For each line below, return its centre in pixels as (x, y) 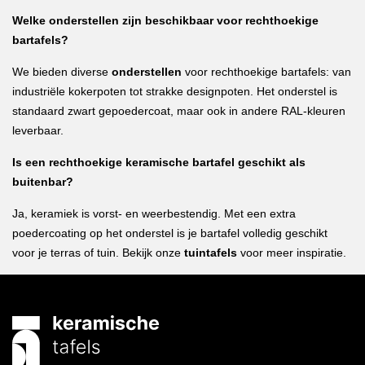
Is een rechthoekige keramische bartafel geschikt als (159, 162)
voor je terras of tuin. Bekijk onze (98, 253)
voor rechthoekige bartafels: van (266, 72)
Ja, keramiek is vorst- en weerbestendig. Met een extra (154, 213)
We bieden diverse (62, 72)
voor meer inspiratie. (292, 253)
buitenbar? (43, 182)
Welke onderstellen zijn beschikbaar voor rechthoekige (165, 20)
